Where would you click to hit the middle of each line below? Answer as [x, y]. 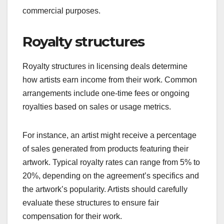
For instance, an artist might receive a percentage [109, 135]
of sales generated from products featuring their [105, 148]
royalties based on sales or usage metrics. [97, 106]
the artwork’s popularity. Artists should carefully [105, 189]
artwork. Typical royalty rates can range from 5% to [111, 162]
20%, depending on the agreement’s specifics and [111, 175]
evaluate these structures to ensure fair [91, 202]
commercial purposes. [61, 10]
